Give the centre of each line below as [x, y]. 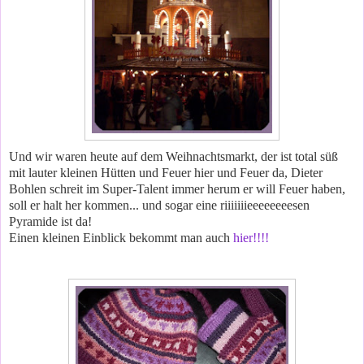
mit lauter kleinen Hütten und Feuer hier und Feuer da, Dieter [166, 172]
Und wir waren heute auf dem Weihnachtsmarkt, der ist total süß [173, 156]
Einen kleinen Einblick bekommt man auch [121, 237]
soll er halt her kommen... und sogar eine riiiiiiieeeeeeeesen [159, 205]
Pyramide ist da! [50, 221]
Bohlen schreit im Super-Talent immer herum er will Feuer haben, [177, 188]
